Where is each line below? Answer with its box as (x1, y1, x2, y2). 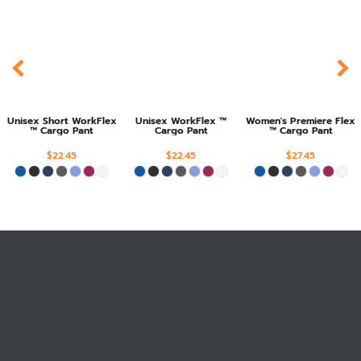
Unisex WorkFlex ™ (135, 113, 227, 128)
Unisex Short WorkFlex (6, 113, 117, 128)
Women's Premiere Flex (246, 113, 356, 128)
